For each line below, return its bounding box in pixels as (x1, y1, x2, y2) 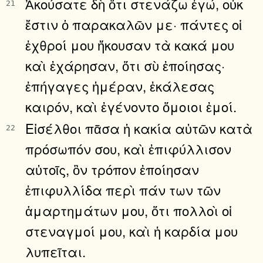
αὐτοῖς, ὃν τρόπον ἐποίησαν (25, 159, 199, 178)
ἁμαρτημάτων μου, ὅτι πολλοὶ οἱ (25, 200, 232, 220)
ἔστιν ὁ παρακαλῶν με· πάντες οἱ (25, 14, 242, 33)
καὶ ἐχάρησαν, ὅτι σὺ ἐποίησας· (25, 55, 225, 75)
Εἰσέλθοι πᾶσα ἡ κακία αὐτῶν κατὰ (25, 118, 252, 137)
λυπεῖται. (25, 241, 86, 261)
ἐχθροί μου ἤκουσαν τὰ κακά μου (25, 35, 234, 54)
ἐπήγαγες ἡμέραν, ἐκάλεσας (25, 76, 214, 95)
